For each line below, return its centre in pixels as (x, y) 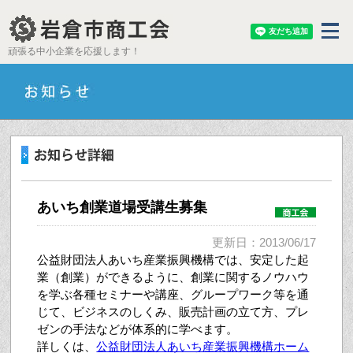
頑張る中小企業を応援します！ (74, 51)
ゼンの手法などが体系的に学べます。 (138, 329)
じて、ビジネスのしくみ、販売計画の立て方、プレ (173, 312)
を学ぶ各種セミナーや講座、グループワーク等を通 (173, 294)
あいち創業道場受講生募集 (123, 207)
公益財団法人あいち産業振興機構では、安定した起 (173, 260)
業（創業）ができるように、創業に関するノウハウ (173, 277)
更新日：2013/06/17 (264, 242)
